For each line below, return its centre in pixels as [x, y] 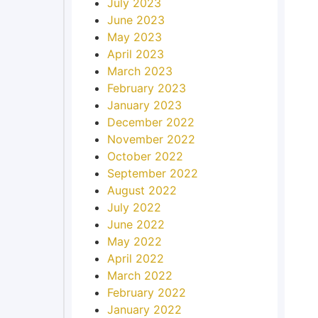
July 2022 [134, 207]
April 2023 [135, 54]
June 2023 [136, 20]
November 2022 [151, 139]
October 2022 [145, 156]
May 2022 [134, 241]
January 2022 [144, 309]
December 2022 [150, 122]
